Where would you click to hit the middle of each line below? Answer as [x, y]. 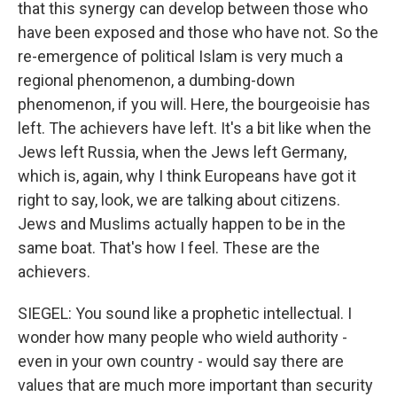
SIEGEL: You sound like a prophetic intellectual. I [185, 313]
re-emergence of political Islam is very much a [180, 56]
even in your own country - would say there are [181, 361]
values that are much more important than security [195, 385]
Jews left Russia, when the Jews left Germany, [182, 152]
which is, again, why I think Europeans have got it [187, 176]
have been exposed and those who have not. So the [198, 32]
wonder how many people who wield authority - [183, 337]
